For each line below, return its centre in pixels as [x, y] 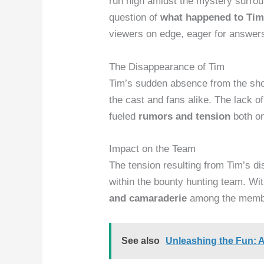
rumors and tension [185, 116]
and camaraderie [148, 198]
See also [141, 240]
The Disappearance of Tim [167, 67]
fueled [124, 116]
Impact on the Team [153, 148]
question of [135, 18]
